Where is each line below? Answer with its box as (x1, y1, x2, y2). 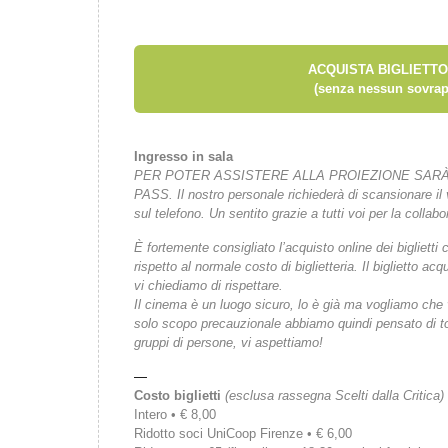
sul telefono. (134, 206, 209, 221)
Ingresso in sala (134, 149, 233, 164)
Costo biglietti (134, 388, 221, 403)
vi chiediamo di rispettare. (134, 278, 283, 293)
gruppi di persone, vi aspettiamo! (134, 335, 323, 350)
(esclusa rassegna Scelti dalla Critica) (221, 388, 444, 403)
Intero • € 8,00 (134, 407, 216, 422)
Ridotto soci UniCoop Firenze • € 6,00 (134, 426, 352, 441)
